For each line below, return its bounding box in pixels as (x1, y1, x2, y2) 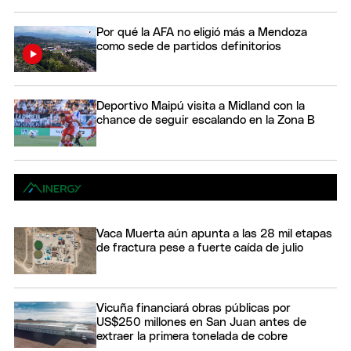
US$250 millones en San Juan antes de (96, 316, 306, 328)
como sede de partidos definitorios (96, 41, 281, 53)
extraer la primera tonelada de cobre (96, 330, 288, 342)
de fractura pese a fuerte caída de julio (96, 242, 303, 255)
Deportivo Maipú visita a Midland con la (96, 100, 305, 113)
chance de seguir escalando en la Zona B (96, 114, 315, 127)
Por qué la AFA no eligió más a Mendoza (96, 27, 307, 39)
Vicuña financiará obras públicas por (96, 302, 291, 314)
